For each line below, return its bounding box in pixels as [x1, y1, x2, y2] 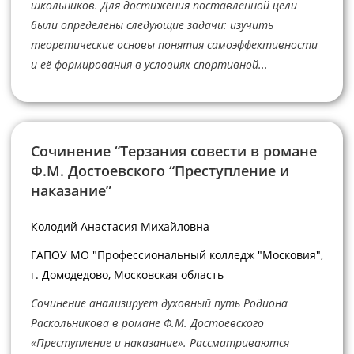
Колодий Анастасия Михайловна [30, 219, 209, 235]
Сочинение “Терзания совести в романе [30, 141, 317, 161]
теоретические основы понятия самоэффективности [30, 36, 318, 52]
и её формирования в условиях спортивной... [30, 56, 268, 72]
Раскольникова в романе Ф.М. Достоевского [30, 314, 264, 330]
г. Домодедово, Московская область [30, 266, 224, 282]
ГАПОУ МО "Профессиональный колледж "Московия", [30, 247, 323, 262]
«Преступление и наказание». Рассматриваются [30, 334, 289, 350]
